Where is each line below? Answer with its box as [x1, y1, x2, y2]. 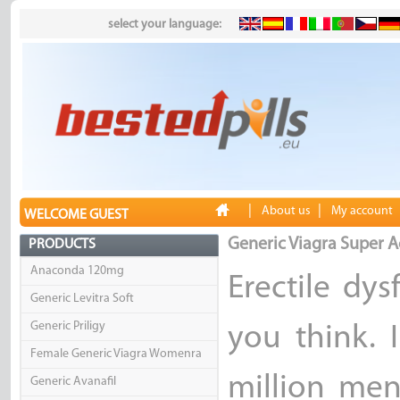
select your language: [107, 18, 221, 31]
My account [330, 204, 393, 219]
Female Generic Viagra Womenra [29, 347, 202, 362]
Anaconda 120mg [29, 264, 124, 279]
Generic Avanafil [29, 375, 116, 389]
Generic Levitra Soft [29, 292, 134, 306]
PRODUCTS [28, 237, 96, 253]
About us [261, 204, 311, 219]
